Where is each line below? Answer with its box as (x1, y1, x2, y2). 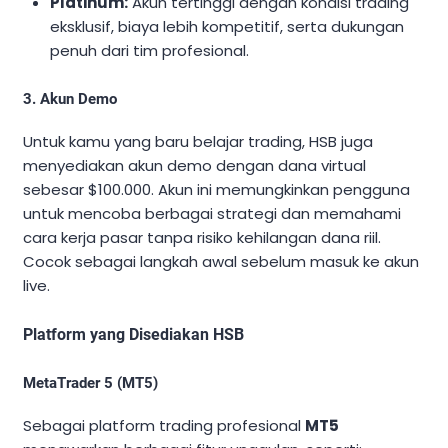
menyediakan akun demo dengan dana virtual (23, 155, 366, 177)
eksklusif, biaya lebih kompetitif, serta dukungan (50, 16, 405, 38)
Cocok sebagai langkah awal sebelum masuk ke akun (23, 251, 419, 273)
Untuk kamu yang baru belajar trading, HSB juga (23, 131, 373, 153)
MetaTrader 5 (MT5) (23, 374, 158, 393)
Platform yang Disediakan (23, 325, 209, 345)
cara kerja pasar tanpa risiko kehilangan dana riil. (23, 227, 381, 249)
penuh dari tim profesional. (50, 40, 250, 62)
